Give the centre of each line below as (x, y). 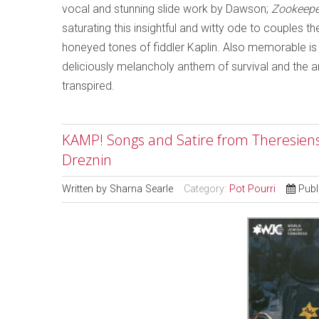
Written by (86, 189)
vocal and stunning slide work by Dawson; (167, 9)
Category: (206, 189)
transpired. (88, 86)
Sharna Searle (141, 189)
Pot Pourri (252, 189)
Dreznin (87, 160)
